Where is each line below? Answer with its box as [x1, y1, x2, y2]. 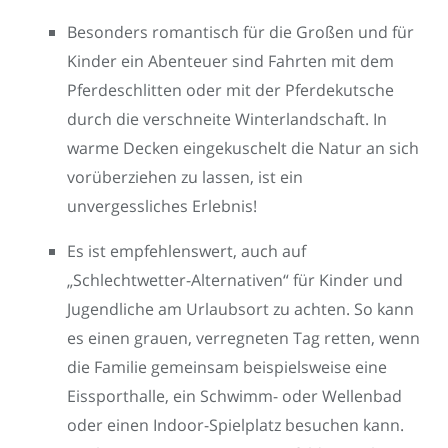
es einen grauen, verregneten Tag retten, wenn [67, 326, 420, 349]
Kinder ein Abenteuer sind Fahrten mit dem [67, 49, 394, 72]
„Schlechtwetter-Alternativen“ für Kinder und [67, 268, 403, 291]
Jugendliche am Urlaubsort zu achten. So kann [67, 297, 414, 320]
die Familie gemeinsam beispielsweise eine [67, 355, 387, 378]
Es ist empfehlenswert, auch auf [67, 239, 306, 262]
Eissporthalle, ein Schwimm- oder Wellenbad [67, 384, 402, 407]
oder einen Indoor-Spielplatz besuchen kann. [67, 413, 404, 436]
